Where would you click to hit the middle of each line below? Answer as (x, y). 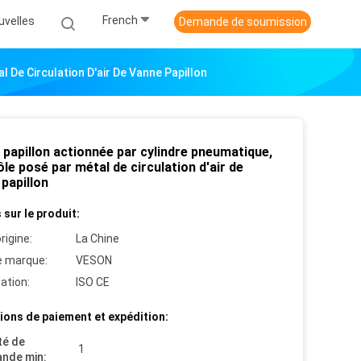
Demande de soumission (243, 22)
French (120, 21)
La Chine (98, 239)
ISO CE (93, 282)
